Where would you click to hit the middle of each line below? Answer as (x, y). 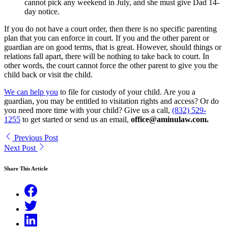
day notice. (42, 11)
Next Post (21, 148)
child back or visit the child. (48, 74)
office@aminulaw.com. (170, 119)
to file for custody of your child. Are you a (127, 92)
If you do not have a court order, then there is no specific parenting (110, 28)
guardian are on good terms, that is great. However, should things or (113, 47)
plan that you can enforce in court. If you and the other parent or (107, 38)
